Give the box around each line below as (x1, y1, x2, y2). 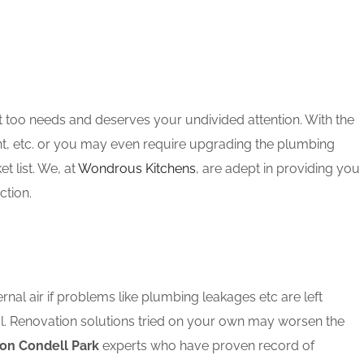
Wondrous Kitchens (78, 161, 196, 176)
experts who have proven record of (99, 338, 314, 353)
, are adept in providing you (196, 161, 360, 176)
